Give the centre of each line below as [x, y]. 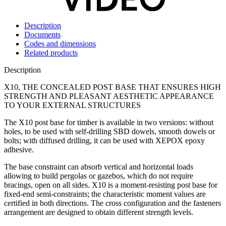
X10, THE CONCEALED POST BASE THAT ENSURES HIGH [112, 87]
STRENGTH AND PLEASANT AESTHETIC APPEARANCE [109, 96]
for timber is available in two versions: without [139, 123]
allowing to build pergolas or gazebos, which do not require [99, 176]
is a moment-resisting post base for [162, 185]
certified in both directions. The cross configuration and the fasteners [112, 203]
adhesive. [19, 150]
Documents [42, 35]
